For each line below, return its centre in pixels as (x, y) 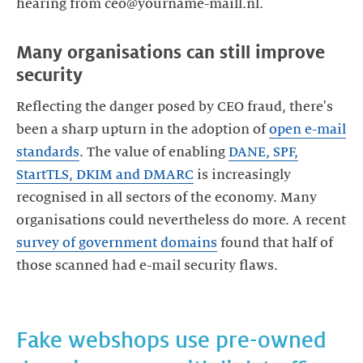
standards (48, 152)
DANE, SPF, (263, 152)
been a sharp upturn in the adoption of (143, 129)
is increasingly (242, 175)
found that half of (275, 243)
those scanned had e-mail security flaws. (147, 265)
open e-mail (307, 129)
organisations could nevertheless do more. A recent (181, 220)
